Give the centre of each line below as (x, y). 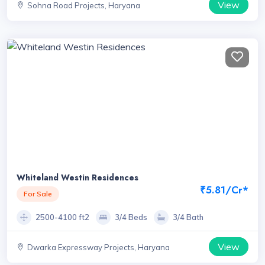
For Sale (38, 193)
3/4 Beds (131, 217)
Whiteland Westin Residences (77, 177)
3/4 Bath (188, 217)
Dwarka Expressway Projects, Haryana (98, 248)
